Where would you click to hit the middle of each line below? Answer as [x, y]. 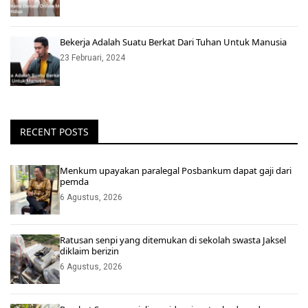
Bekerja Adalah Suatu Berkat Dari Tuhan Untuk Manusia [173, 42]
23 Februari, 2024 [92, 57]
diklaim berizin [89, 251]
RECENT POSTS [54, 131]
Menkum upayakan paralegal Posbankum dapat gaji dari [176, 170]
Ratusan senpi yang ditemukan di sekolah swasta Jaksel [173, 240]
